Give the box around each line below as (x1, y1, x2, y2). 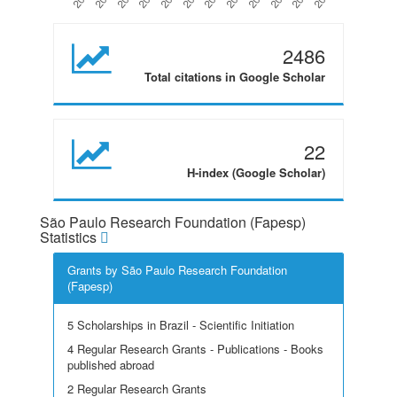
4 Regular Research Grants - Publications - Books (67, 340, 323, 357)
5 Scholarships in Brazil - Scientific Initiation (67, 316, 294, 333)
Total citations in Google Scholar (144, 68, 325, 85)
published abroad (67, 356, 154, 373)
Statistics (40, 227, 100, 247)
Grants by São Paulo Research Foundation (67, 261, 287, 278)
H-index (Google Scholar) (187, 164, 325, 181)
